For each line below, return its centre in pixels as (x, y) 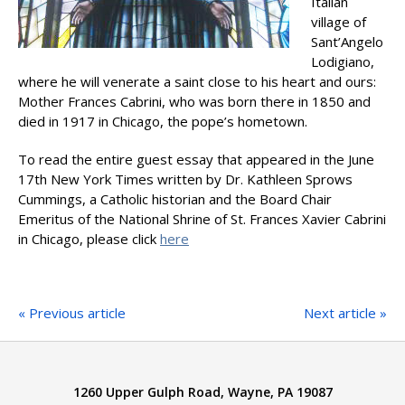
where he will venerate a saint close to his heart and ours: (197, 81)
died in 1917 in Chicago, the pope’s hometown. (163, 121)
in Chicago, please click (89, 239)
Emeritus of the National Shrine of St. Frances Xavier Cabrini (202, 219)
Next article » (345, 313)
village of (339, 22)
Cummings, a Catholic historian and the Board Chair (175, 199)
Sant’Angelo (347, 42)
